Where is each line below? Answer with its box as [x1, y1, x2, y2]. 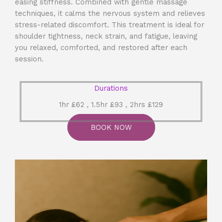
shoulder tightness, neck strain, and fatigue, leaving [15, 31, 197, 41]
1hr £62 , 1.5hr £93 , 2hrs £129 [59, 100, 163, 110]
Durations [94, 84, 128, 93]
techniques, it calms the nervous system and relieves [15, 8, 205, 18]
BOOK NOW [90, 123, 132, 132]
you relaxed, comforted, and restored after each [15, 43, 187, 52]
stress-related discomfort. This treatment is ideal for [15, 20, 204, 29]
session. [15, 54, 44, 63]
